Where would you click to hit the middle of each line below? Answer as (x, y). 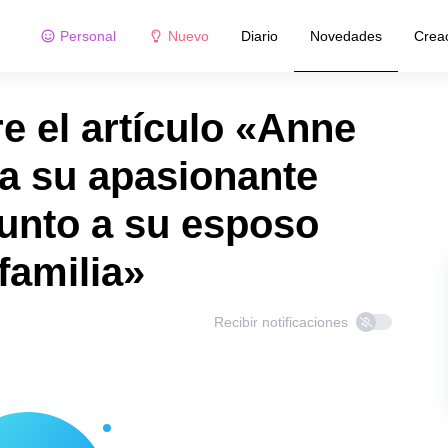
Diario (259, 35)
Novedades (345, 35)
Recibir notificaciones (281, 322)
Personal (87, 35)
